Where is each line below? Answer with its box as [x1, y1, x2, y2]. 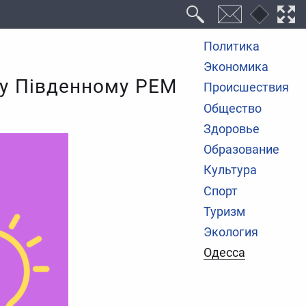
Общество [204, 101, 262, 115]
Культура [204, 163, 258, 178]
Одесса [204, 246, 246, 260]
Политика [204, 39, 260, 53]
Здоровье [204, 122, 260, 136]
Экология [204, 225, 259, 240]
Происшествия [204, 81, 290, 95]
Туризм [204, 204, 246, 219]
